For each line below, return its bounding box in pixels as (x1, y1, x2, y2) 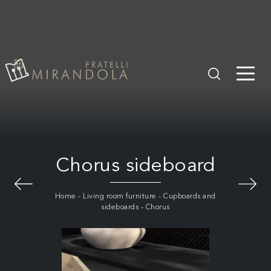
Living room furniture (83, 192, 157, 200)
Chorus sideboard (56, 156, 215, 176)
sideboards (101, 203, 139, 211)
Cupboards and (163, 192, 216, 200)
